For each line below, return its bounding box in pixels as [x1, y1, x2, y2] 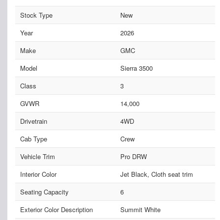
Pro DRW [120, 152, 147, 162]
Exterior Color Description [20, 205, 93, 215]
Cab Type [20, 134, 47, 144]
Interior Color [20, 169, 56, 179]
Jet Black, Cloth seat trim [120, 169, 193, 179]
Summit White [120, 205, 161, 215]
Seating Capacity [20, 187, 69, 197]
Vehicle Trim [20, 152, 55, 162]
